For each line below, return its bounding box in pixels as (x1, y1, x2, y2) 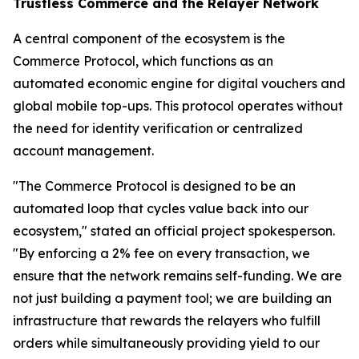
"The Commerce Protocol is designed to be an (13, 177, 296, 194)
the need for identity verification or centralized (13, 119, 303, 136)
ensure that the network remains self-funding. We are (13, 267, 342, 284)
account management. (13, 142, 154, 159)
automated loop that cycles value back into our (13, 200, 309, 216)
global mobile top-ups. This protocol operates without (13, 97, 343, 114)
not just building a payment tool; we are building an (13, 289, 332, 306)
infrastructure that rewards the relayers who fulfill (13, 312, 321, 329)
